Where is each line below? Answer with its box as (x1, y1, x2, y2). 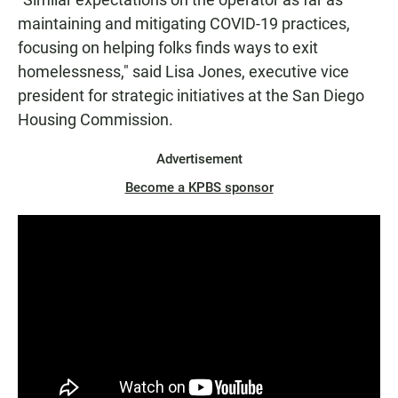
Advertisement (155, 151, 243, 168)
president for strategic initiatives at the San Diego (18, 86, 364, 106)
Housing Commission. (18, 110, 173, 130)
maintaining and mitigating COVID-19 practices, (18, 14, 350, 34)
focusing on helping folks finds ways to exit (18, 38, 318, 58)
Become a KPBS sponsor (124, 179, 274, 196)
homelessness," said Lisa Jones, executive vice (18, 62, 349, 82)
